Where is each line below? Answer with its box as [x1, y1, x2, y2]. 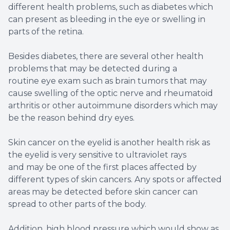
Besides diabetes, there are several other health [8, 51, 203, 62]
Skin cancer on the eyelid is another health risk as [8, 138, 210, 148]
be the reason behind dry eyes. [8, 113, 135, 123]
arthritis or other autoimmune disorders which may [8, 101, 218, 111]
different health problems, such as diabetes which [8, 2, 213, 12]
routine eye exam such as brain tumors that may [8, 76, 207, 86]
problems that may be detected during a [8, 64, 177, 74]
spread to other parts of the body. [8, 199, 146, 209]
